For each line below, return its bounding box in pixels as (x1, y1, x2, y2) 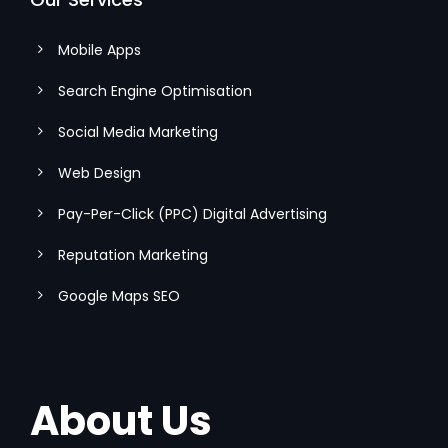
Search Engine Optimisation (58, 81, 252, 102)
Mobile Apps (58, 40, 141, 61)
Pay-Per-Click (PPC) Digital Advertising (58, 204, 327, 225)
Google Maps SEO (58, 286, 180, 307)
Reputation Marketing (58, 245, 208, 266)
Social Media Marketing (58, 122, 218, 143)
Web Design (58, 163, 141, 184)
